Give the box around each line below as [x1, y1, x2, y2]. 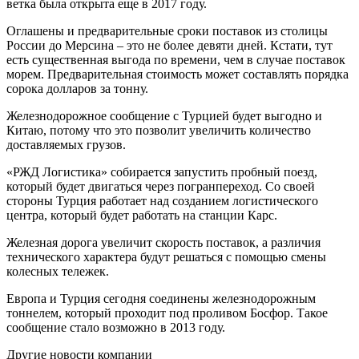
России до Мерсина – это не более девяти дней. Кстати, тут [6, 38, 333, 52]
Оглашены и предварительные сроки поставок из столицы [6, 23, 328, 38]
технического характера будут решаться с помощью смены [6, 249, 326, 264]
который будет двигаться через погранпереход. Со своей [6, 179, 315, 193]
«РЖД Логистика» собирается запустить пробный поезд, [6, 164, 317, 179]
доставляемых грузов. [6, 137, 126, 151]
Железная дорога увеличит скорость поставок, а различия [6, 235, 321, 249]
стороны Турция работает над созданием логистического [6, 193, 318, 208]
